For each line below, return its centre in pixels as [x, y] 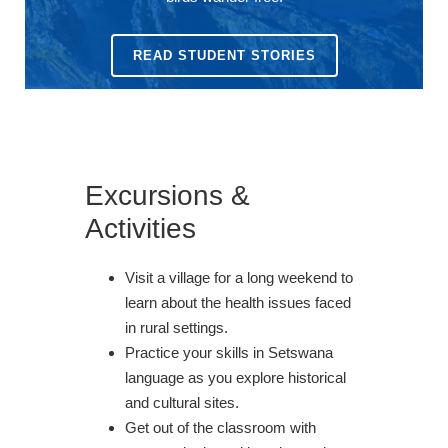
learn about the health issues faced [238, 302]
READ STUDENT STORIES [224, 55]
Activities [140, 228]
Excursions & [167, 195]
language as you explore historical [235, 377]
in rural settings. [176, 327]
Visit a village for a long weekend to [239, 277]
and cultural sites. [182, 402]
